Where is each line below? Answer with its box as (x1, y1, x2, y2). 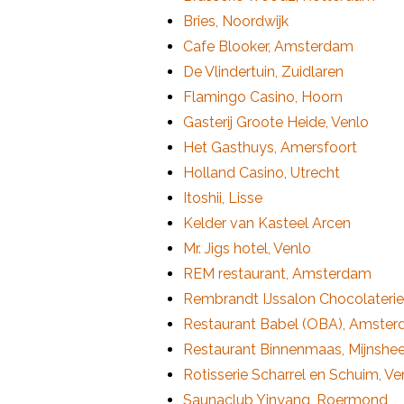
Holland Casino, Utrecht (183, 164, 340, 182)
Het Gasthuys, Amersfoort (183, 139, 357, 157)
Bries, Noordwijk (183, 13, 289, 31)
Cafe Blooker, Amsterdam (183, 38, 353, 56)
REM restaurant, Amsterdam (183, 265, 372, 283)
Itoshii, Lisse (183, 189, 262, 207)
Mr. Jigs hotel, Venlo (183, 240, 311, 258)
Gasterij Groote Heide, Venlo (183, 114, 369, 132)
